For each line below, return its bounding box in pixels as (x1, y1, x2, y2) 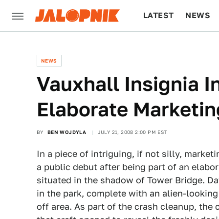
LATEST (143, 11, 174, 20)
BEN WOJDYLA (47, 129, 87, 135)
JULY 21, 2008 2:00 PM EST (97, 129, 167, 135)
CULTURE (143, 42, 181, 51)
